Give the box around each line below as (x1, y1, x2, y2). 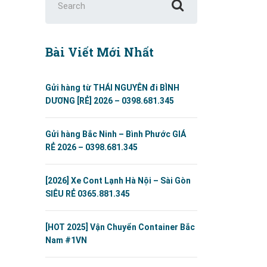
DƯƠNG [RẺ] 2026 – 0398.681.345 (45, 96, 174, 105)
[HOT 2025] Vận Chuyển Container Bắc (45, 222, 195, 232)
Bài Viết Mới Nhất (45, 44, 154, 60)
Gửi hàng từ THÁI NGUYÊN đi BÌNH (45, 83, 179, 92)
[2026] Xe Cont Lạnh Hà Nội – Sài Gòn (45, 176, 191, 185)
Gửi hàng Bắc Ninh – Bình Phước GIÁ (45, 129, 186, 139)
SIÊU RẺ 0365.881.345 (45, 189, 130, 198)
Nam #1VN (45, 235, 87, 245)
